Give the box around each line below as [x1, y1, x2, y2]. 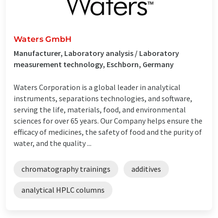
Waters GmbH [14, 34, 72, 44]
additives [131, 163, 161, 174]
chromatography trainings [21, 163, 110, 174]
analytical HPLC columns [21, 184, 105, 195]
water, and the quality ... [14, 138, 91, 148]
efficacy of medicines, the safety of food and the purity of [14, 127, 202, 137]
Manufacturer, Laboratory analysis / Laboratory [14, 48, 179, 58]
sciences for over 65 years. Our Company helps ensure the [14, 115, 202, 126]
